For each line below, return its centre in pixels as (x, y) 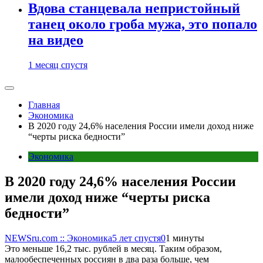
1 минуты (185, 238)
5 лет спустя (136, 238)
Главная (44, 105)
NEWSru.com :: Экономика (58, 238)
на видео (56, 40)
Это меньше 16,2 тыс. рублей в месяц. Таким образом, (113, 248)
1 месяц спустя (58, 65)
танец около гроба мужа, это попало (143, 24)
